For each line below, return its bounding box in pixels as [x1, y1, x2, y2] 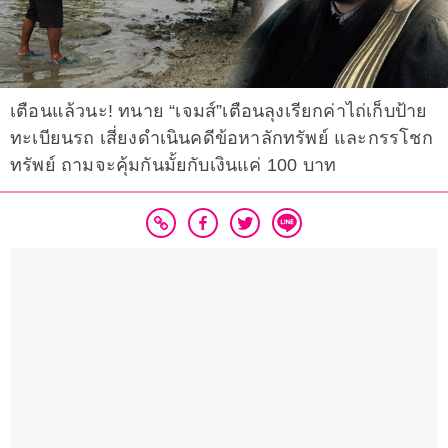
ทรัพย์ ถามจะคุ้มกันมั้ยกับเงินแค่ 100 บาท [10, 155, 337, 176]
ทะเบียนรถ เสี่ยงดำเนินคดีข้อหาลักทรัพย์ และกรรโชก [10, 128, 433, 149]
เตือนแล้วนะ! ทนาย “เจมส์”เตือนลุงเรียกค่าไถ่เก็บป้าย [10, 101, 428, 122]
